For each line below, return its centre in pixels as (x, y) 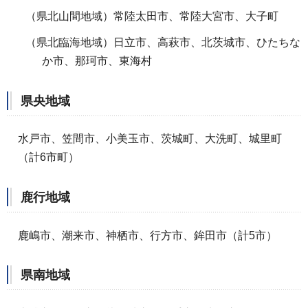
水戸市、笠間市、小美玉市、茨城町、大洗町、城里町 (150, 139)
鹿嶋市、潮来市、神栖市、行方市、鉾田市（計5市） (147, 235)
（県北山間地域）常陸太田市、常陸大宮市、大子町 (152, 16)
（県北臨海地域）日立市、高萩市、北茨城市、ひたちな (163, 42)
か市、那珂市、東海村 (97, 60)
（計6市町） (48, 157)
